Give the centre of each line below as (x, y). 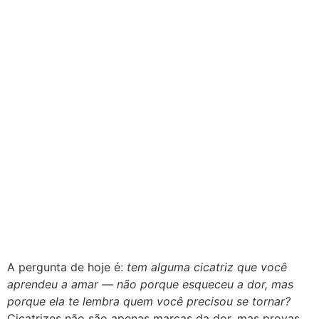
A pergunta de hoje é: (67, 267)
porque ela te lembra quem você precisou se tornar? (149, 301)
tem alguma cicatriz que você (207, 267)
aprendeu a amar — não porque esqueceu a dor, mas (150, 284)
